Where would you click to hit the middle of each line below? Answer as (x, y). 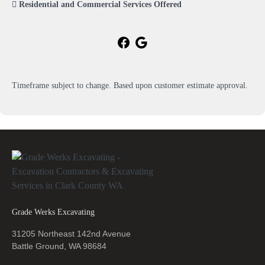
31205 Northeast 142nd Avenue (71, 233)
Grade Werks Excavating (53, 211)
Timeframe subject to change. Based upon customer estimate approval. (130, 85)
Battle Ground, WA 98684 (59, 246)
